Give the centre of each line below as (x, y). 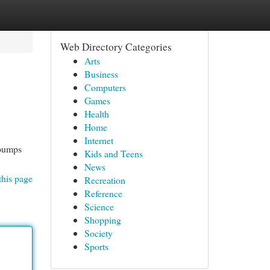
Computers (105, 87)
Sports (96, 246)
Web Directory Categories (116, 47)
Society (98, 233)
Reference (103, 193)
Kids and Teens (113, 153)
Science (99, 206)
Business (101, 74)
